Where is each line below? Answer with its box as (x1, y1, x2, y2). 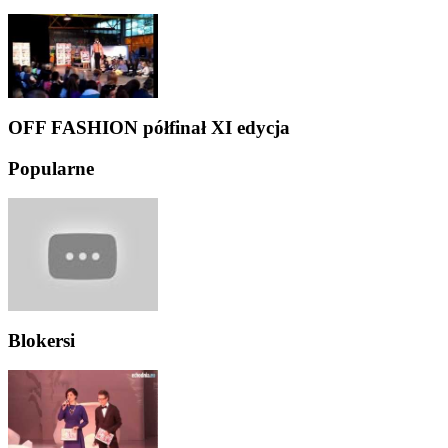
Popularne (8, 157, 94, 179)
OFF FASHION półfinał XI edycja (8, 116, 290, 138)
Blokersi (8, 329, 75, 351)
